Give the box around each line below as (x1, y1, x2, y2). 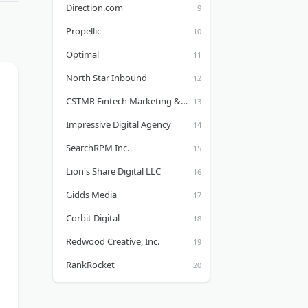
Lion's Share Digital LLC (66, 165, 161, 177)
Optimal (66, 48, 99, 60)
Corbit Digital (66, 212, 120, 224)
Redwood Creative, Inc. (66, 235, 159, 247)
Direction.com (66, 1, 123, 14)
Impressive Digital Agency (66, 118, 171, 131)
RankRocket (66, 258, 115, 271)
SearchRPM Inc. (66, 142, 129, 154)
